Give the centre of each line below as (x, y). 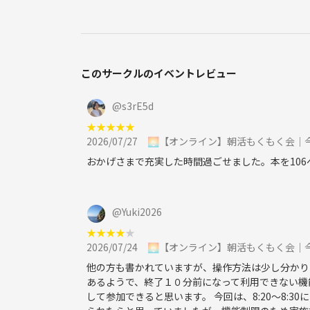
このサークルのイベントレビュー (159, 73)
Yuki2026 (142, 211)
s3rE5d (138, 106)
